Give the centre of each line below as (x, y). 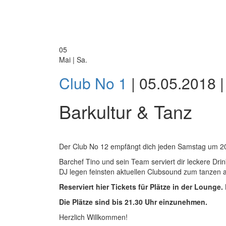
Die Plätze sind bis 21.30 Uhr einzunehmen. (134, 202)
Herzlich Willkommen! (93, 217)
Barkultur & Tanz (126, 111)
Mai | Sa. (73, 60)
